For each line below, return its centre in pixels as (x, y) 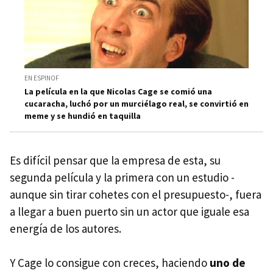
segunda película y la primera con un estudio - (122, 177)
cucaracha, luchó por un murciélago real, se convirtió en (136, 104)
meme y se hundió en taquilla (83, 116)
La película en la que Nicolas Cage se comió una (118, 91)
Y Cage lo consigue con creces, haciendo (110, 263)
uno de (228, 263)
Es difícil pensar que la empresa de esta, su (115, 160)
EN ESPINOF (42, 78)
